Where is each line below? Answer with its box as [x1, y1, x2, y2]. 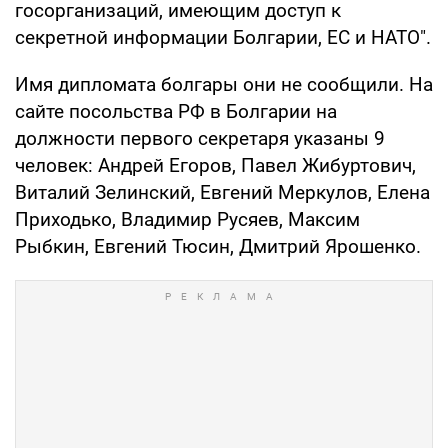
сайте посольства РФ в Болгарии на [15, 99, 337, 123]
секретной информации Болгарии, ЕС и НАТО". [15, 25, 431, 49]
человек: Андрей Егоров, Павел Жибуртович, [15, 153, 416, 177]
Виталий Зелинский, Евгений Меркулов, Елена [15, 180, 430, 204]
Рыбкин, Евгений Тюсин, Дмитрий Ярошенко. [15, 234, 421, 258]
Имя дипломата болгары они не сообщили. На [15, 72, 433, 96]
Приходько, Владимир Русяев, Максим [15, 207, 360, 231]
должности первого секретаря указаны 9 [15, 126, 385, 150]
